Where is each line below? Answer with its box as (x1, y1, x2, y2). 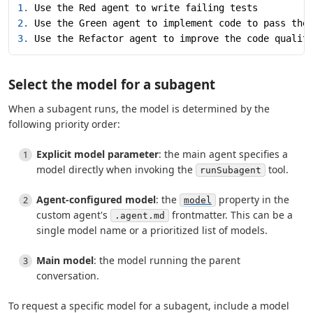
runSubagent (200, 164, 261, 175)
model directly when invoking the (36, 162, 196, 176)
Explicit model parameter (36, 147, 159, 161)
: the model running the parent (94, 253, 240, 267)
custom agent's (36, 208, 110, 221)
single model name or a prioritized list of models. (36, 223, 268, 237)
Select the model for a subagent (8, 75, 215, 93)
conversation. (36, 268, 99, 282)
